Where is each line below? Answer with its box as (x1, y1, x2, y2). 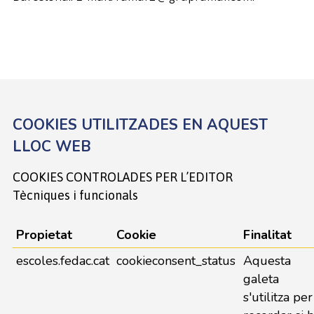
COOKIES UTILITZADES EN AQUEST (12, 115, 268, 135)
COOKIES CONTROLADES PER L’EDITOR (12, 170, 233, 184)
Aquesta (243, 252, 291, 269)
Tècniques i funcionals (12, 188, 138, 203)
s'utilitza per (243, 289, 313, 306)
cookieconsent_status (116, 252, 235, 269)
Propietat (15, 226, 72, 243)
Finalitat (243, 226, 292, 243)
